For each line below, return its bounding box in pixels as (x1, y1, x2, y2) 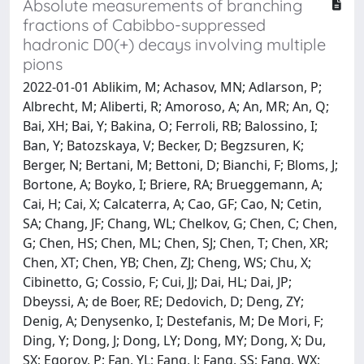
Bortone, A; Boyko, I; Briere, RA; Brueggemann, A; (23, 175, 323, 193)
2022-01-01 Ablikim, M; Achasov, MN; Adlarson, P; (23, 77, 322, 96)
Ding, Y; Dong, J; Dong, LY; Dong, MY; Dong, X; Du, (23, 331, 326, 349)
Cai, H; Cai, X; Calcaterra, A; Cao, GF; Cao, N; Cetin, (23, 194, 322, 213)
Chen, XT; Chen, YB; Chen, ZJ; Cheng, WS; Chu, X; (23, 253, 311, 271)
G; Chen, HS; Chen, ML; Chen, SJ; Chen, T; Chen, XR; (23, 233, 328, 252)
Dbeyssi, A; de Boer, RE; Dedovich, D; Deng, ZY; (23, 292, 304, 310)
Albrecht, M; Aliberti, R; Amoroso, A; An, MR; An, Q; (23, 97, 329, 115)
